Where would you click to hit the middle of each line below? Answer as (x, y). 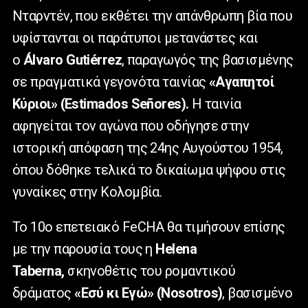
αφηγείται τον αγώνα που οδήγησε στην (131, 126)
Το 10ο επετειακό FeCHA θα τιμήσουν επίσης (149, 227)
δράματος (42, 293)
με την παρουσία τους (77, 249)
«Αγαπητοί (241, 82)
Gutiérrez (94, 60)
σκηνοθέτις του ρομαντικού (150, 271)
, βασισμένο (257, 293)
